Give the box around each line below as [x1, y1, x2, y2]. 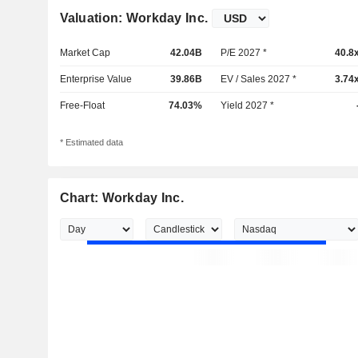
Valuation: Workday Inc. [59, 11, 209, 25]
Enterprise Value [59, 74, 132, 85]
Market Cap [59, 47, 110, 58]
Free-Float [59, 100, 105, 111]
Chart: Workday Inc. [59, 191, 184, 205]
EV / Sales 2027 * [221, 74, 297, 85]
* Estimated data [59, 137, 123, 148]
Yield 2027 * [221, 100, 275, 111]
